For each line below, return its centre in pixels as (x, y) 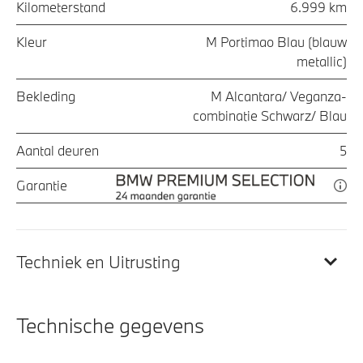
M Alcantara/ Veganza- (279, 96)
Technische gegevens (110, 326)
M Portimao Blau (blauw (276, 42)
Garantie (42, 186)
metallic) (322, 62)
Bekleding (46, 96)
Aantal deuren (58, 151)
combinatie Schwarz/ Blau (270, 116)
